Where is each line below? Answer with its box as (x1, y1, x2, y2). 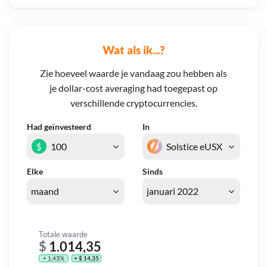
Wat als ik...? (103, 42, 164, 57)
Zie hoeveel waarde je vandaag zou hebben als (40, 67, 227, 79)
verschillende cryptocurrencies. (70, 97, 197, 109)
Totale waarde (39, 229, 88, 239)
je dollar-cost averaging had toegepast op (49, 82, 218, 94)
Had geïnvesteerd (27, 122, 91, 132)
